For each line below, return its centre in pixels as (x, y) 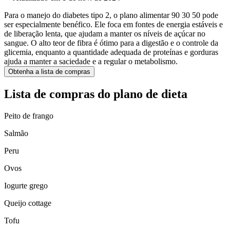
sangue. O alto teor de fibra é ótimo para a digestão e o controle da (111, 43)
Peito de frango (29, 116)
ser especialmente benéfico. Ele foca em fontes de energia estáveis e (113, 25)
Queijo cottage (28, 203)
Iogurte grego (26, 186)
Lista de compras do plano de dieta (96, 94)
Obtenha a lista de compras (49, 72)
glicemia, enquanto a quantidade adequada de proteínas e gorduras (111, 52)
